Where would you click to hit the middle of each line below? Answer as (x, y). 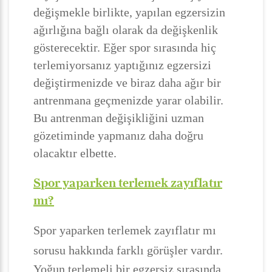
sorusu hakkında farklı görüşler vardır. (128, 250)
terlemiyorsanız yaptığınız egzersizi (122, 65)
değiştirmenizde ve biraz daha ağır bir (127, 83)
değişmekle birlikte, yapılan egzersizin (129, 12)
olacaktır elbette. (75, 153)
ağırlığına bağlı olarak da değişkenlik (126, 30)
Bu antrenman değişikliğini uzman (119, 118)
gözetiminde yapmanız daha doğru (118, 135)
